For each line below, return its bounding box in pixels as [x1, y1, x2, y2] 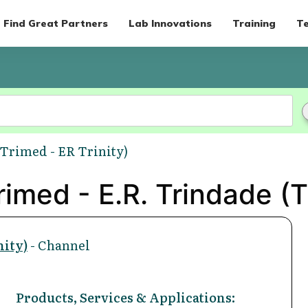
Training [232, 16, 276, 30]
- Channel [27, 235, 90, 254]
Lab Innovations [128, 16, 212, 30]
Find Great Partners [3, 16, 108, 30]
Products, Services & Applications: [16, 287, 236, 307]
